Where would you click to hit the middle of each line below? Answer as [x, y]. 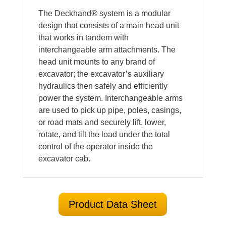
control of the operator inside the [95, 146]
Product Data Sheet [113, 204]
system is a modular [135, 13]
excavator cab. [64, 158]
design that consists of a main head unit [108, 25]
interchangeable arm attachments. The [107, 49]
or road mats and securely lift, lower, [102, 122]
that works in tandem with [83, 37]
